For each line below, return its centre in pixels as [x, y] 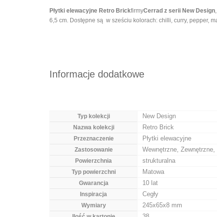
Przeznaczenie [93, 139]
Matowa [153, 172]
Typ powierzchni [93, 172]
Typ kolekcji [93, 116]
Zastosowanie [93, 150]
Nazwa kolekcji [93, 127]
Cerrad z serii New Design [179, 11]
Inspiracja [93, 194]
